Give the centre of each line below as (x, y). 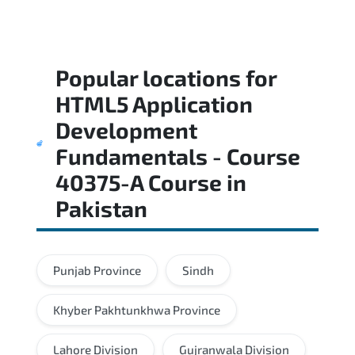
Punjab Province (97, 270)
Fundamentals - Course (177, 156)
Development (126, 130)
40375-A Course (138, 182)
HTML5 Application (154, 103)
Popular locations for (166, 77)
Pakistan (101, 208)
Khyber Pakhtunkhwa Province (137, 309)
